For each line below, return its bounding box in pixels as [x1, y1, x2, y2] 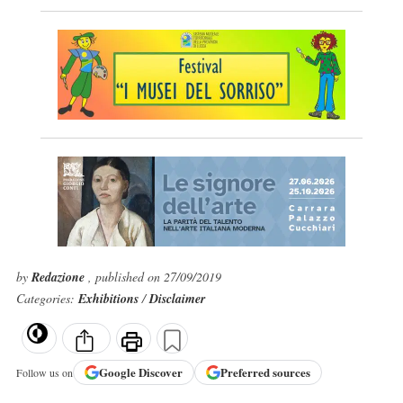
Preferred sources [219, 363, 310, 381]
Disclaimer [148, 290, 205, 308]
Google [98, 363, 139, 381]
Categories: [15, 290, 78, 307]
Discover [138, 363, 183, 381]
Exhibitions [77, 290, 142, 308]
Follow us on [15, 364, 73, 380]
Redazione [31, 268, 88, 286]
